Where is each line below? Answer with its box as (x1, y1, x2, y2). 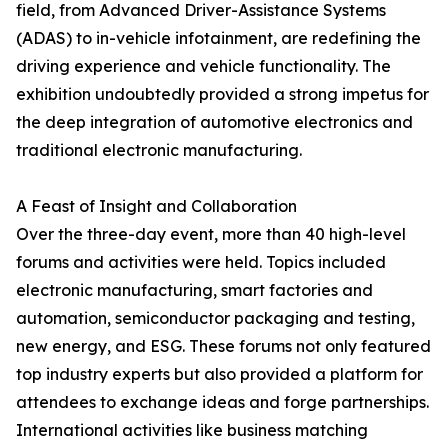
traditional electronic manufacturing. (16, 140, 302, 160)
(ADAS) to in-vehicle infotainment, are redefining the (16, 28, 421, 48)
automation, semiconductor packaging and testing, (16, 308, 415, 328)
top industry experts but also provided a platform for (16, 364, 423, 384)
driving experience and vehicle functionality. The (16, 56, 391, 76)
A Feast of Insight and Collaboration (16, 196, 297, 216)
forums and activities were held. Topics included (16, 252, 386, 272)
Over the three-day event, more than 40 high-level (16, 224, 406, 244)
